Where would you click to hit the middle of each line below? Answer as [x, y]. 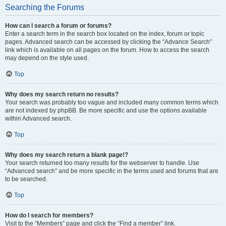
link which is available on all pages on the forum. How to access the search [107, 50]
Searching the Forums [45, 7]
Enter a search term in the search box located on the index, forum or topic [105, 34]
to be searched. [26, 179]
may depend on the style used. [47, 58]
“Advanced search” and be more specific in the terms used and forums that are [112, 171]
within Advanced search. [38, 119]
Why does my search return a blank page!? [67, 155]
